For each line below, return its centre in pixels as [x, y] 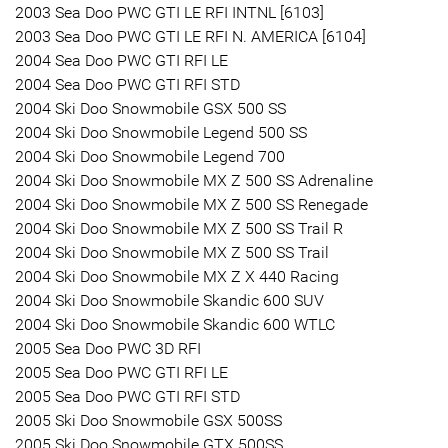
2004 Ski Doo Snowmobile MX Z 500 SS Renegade [191, 204]
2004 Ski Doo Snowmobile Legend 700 [150, 156]
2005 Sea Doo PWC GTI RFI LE [121, 372]
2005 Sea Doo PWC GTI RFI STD [127, 396]
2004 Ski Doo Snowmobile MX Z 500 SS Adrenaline [194, 180]
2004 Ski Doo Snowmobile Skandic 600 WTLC [175, 324]
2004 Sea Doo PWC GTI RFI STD [127, 84]
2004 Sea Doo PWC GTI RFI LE [121, 60]
